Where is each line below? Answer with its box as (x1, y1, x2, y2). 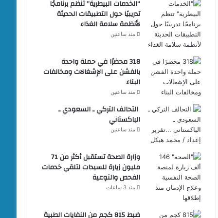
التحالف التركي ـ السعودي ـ (58, 103, 141, 116)
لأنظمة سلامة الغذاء (80, 18, 141, 31)
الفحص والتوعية (92, 171, 141, 184)
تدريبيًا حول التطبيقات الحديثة (57, 7, 141, 20)
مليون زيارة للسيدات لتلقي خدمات (42, 161, 141, 174)
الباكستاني (109, 113, 141, 126)
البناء (126, 75, 141, 89)
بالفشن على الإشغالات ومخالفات (43, 65, 141, 78)
